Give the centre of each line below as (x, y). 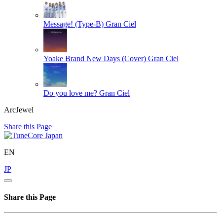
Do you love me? (70, 93)
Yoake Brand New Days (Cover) (95, 58)
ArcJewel (19, 110)
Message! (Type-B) (74, 24)
